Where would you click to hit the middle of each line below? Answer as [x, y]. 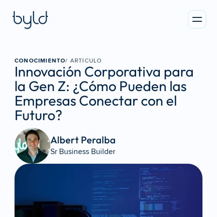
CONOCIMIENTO [40, 61]
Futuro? [39, 115]
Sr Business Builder [83, 151]
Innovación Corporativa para [104, 71]
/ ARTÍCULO [84, 61]
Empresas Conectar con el [96, 101]
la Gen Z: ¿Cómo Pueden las [101, 86]
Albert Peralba [84, 139]
